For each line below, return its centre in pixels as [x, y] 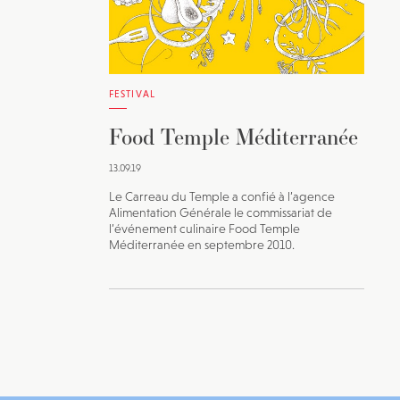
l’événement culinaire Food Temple [204, 229]
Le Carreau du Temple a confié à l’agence [222, 197]
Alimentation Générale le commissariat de [221, 213]
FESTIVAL [132, 94]
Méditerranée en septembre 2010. [202, 245]
